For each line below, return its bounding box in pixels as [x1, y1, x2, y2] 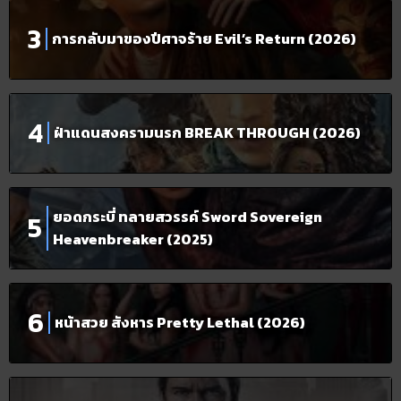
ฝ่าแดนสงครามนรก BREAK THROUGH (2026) [54, 122, 361, 144]
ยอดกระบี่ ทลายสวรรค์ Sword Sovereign [53, 205, 322, 227]
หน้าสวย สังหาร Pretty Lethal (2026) [55, 311, 305, 334]
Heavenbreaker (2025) [53, 227, 213, 250]
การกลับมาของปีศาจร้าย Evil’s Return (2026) [52, 28, 356, 50]
